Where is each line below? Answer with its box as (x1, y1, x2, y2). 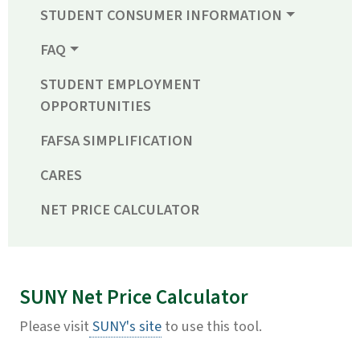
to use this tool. (162, 316, 262, 337)
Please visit (19, 316, 89, 337)
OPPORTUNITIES (40, 96, 151, 117)
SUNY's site (89, 316, 162, 337)
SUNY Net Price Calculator (19, 283, 248, 313)
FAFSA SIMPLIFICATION (40, 130, 193, 152)
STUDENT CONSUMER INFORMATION (40, 5, 282, 27)
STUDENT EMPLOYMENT (40, 74, 201, 96)
